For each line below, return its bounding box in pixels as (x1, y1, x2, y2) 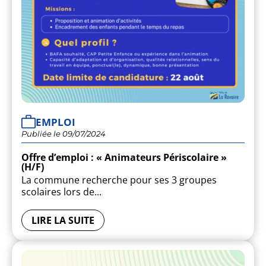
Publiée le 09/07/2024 (21, 129, 106, 139)
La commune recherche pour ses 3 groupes (21, 173, 217, 187)
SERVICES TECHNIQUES (152, 194, 257, 208)
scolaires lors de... (21, 185, 102, 199)
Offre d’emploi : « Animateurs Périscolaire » (21, 151, 227, 164)
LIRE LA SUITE (31, 214, 94, 227)
